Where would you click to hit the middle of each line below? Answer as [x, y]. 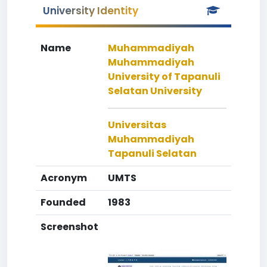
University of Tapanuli [164, 77]
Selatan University [155, 91]
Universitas [137, 125]
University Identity [91, 11]
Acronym [64, 178]
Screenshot [69, 227]
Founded [63, 202]
